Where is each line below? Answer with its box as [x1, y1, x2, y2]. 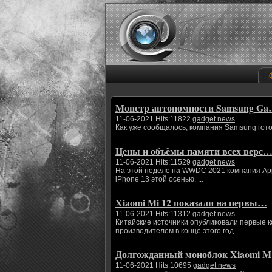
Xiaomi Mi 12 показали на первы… [115, 195, 267, 209]
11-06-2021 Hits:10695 [115, 261, 193, 270]
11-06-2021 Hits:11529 [115, 158, 192, 166]
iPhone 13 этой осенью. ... [115, 175, 203, 183]
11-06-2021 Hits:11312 [115, 209, 192, 218]
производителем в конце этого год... [115, 226, 239, 235]
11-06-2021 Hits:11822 [115, 115, 192, 123]
